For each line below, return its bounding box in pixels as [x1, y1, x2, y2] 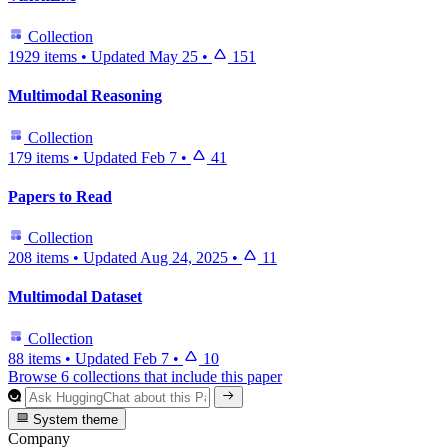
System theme [29, 412, 119, 428]
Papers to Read [8, 187, 112, 205]
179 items [8, 148, 69, 166]
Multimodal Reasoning [8, 87, 162, 105]
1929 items [8, 48, 77, 66]
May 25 [149, 48, 198, 66]
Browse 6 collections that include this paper [8, 367, 282, 385]
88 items [8, 349, 61, 367]
